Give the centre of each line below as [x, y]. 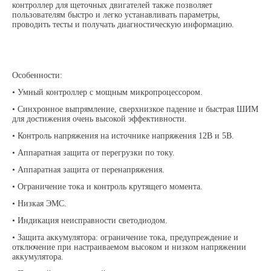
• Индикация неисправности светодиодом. [91, 221]
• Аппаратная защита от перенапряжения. [90, 170]
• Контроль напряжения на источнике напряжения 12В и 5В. [125, 136]
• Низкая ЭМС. [41, 204]
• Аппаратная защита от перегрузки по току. [95, 153]
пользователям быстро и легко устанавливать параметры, [116, 15]
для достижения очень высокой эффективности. [101, 119]
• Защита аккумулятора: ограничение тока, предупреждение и [126, 238]
